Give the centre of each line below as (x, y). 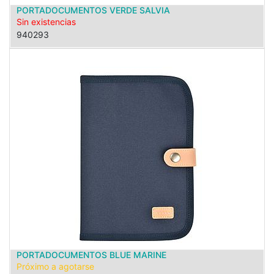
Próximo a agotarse (55, 266)
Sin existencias (46, 22)
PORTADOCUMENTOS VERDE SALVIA (93, 10)
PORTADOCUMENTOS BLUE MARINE (91, 255)
